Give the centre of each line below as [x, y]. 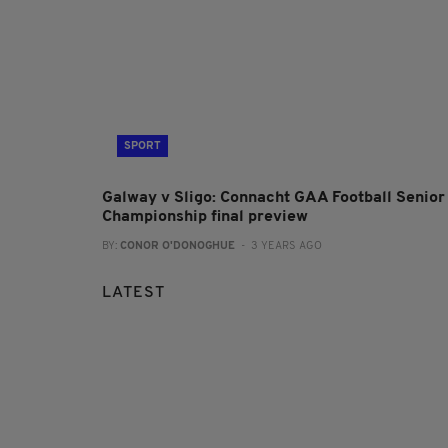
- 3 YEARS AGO [278, 246]
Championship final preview [205, 216]
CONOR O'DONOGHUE [177, 246]
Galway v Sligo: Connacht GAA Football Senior [273, 197]
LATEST [133, 292]
